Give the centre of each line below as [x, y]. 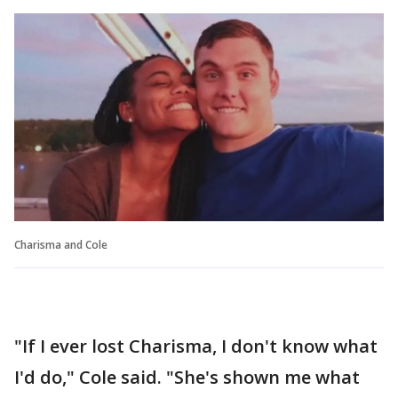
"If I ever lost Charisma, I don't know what [196, 346]
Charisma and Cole [61, 244]
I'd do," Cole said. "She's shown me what [187, 377]
